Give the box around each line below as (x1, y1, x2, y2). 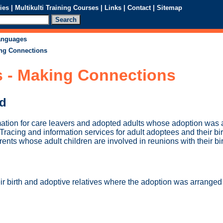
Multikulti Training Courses (15, 3, 99, 11)
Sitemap (157, 3, 182, 11)
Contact (127, 3, 151, 11)
